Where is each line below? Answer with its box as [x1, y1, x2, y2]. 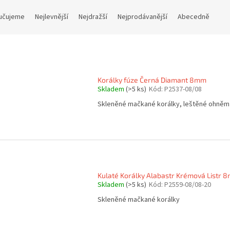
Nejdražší [79, 12, 107, 23]
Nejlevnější [35, 12, 68, 23]
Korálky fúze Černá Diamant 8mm [98, 75, 206, 84]
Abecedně [178, 12, 209, 23]
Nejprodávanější [118, 12, 167, 23]
